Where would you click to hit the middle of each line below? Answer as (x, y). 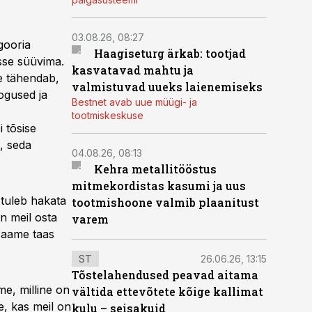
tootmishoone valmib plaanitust (165, 202)
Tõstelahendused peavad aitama (165, 275)
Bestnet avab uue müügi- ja (134, 102)
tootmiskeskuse (108, 115)
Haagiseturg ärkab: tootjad (170, 53)
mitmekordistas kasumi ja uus (159, 186)
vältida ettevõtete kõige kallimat (167, 291)
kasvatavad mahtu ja (133, 70)
